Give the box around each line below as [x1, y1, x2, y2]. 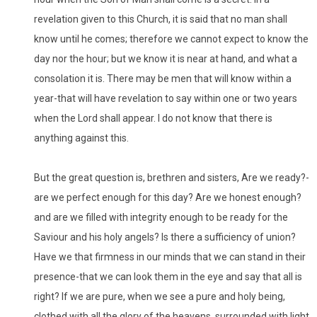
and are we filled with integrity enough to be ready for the [34, 212, 288, 224]
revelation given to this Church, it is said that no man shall [34, 13, 287, 25]
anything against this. [34, 132, 129, 144]
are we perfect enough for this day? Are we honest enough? [34, 192, 301, 204]
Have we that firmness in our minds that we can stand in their [34, 251, 306, 263]
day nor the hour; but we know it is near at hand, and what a [34, 53, 297, 65]
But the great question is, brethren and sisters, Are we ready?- [34, 172, 309, 184]
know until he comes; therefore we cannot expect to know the [34, 33, 309, 45]
